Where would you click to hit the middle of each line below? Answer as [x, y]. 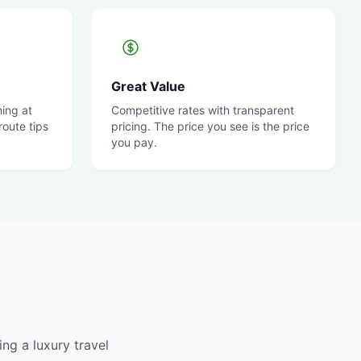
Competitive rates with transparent [203, 110]
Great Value [148, 86]
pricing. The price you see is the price [210, 126]
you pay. [134, 142]
